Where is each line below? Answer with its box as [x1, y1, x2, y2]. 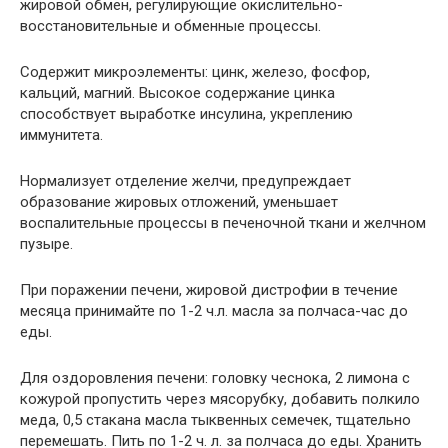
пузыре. [20, 234, 73, 253]
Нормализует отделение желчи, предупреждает [20, 171, 351, 190]
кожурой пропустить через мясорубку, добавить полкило [20, 389, 420, 408]
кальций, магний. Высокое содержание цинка [20, 83, 335, 102]
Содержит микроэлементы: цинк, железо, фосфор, [20, 62, 370, 81]
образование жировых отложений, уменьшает [20, 192, 338, 211]
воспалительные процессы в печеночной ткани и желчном [20, 213, 426, 232]
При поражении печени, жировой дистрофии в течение [20, 280, 398, 299]
